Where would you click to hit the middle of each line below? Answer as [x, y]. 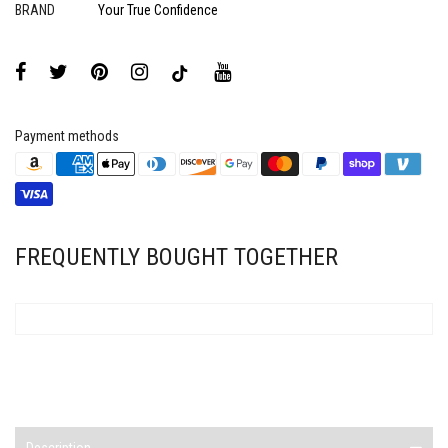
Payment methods [67, 136]
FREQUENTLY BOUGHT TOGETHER [176, 257]
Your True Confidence [158, 10]
